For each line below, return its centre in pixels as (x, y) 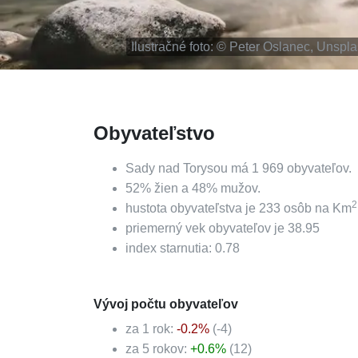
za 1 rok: (151, 329)
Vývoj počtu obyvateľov (166, 304)
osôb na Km (316, 208)
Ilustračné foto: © (181, 47)
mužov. (239, 188)
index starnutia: (170, 248)
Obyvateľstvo (154, 133)
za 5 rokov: (158, 349)
